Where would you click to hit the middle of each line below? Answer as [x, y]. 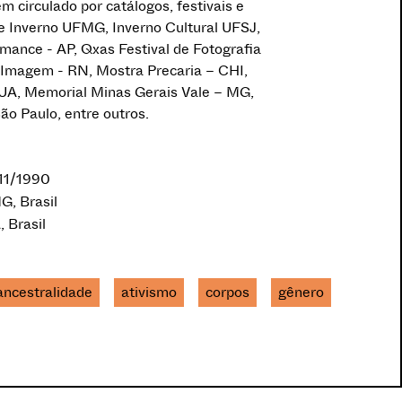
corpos [227, 292]
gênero [301, 292]
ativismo [149, 292]
